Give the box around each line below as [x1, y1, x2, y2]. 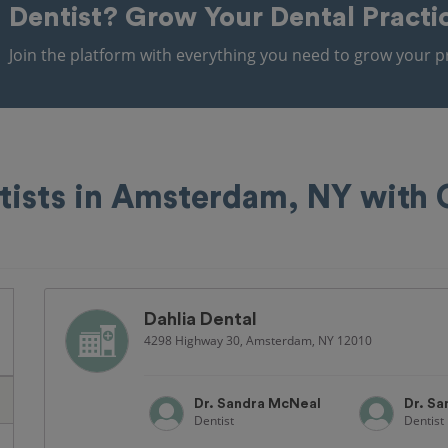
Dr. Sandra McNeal [194, 397, 321, 411]
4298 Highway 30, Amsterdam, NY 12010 [144, 332, 372, 348]
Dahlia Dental [144, 310, 257, 328]
